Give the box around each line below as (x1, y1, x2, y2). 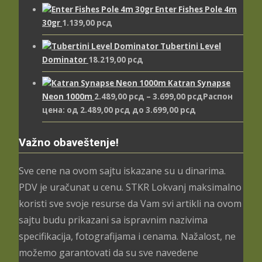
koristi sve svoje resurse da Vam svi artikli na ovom (19, 196, 242, 210)
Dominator (42, 54, 87, 65)
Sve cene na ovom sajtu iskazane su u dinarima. (19, 164, 226, 177)
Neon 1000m (42, 91, 92, 102)
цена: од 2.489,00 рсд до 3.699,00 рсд (42, 105, 196, 116)
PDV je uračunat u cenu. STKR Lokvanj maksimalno (19, 180, 242, 194)
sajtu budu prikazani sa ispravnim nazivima (19, 213, 208, 226)
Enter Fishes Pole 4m (155, 4, 237, 15)
